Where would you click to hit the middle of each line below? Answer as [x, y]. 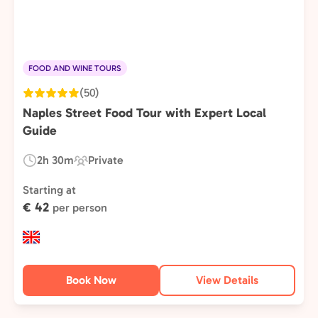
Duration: [45, 168]
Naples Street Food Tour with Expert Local [144, 113]
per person [80, 208]
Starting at [49, 190]
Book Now [91, 280]
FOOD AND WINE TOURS [75, 68]
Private [106, 160]
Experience [102, 168]
